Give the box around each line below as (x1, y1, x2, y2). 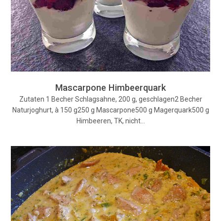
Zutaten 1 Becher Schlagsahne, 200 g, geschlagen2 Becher (19, 95, 202, 104)
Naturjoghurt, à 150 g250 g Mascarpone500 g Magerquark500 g (12, 106, 209, 114)
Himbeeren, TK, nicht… (76, 117, 145, 125)
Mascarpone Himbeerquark (55, 82, 166, 93)
